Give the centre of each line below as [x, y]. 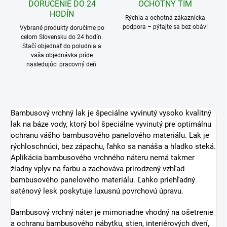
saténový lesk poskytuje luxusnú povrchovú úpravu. [97, 191]
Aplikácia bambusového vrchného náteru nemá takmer [103, 158]
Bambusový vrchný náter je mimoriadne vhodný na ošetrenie [112, 213]
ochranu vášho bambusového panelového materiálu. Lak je [110, 136]
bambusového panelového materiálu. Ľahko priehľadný [103, 180]
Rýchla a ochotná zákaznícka [165, 18]
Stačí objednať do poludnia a [62, 46]
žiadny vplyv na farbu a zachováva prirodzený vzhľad [98, 169]
